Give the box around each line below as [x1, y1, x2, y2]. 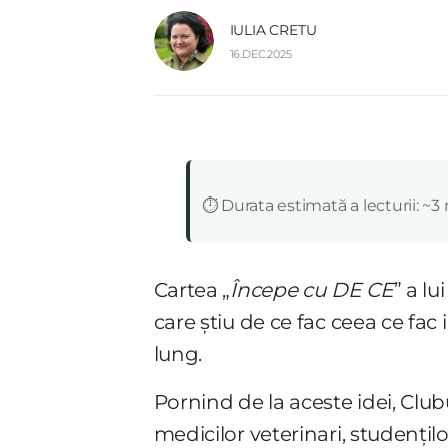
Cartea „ [153, 277, 231, 302]
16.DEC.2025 [229, 46, 292, 61]
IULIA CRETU [229, 21, 317, 38]
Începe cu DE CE [230, 277, 394, 302]
